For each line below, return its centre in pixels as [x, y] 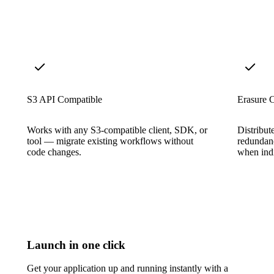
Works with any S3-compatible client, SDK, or [117, 130]
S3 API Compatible [65, 99]
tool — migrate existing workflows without [110, 141]
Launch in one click [76, 245]
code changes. [54, 152]
